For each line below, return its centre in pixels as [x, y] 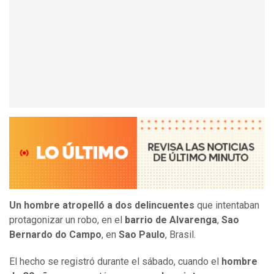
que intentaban [227, 206]
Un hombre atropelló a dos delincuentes [102, 206]
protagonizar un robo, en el [67, 220]
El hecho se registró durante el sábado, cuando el [115, 262]
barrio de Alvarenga [171, 220]
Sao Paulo [142, 235]
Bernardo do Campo [55, 235]
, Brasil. [180, 235]
